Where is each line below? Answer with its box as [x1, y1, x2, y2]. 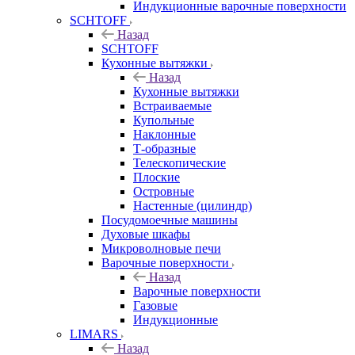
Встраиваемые [133, 98, 212, 113]
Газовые [133, 298, 177, 312]
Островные [133, 184, 194, 198]
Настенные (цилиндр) [133, 198, 252, 212]
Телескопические [133, 155, 226, 170]
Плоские [133, 170, 180, 184]
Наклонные [133, 127, 196, 141]
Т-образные [133, 141, 196, 155]
